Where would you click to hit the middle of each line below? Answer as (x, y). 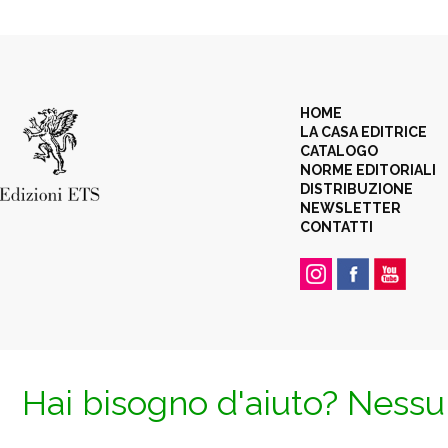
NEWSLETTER (350, 208)
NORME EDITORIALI (368, 170)
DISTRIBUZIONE (356, 189)
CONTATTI (336, 227)
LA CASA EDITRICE (363, 132)
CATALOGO (339, 151)
